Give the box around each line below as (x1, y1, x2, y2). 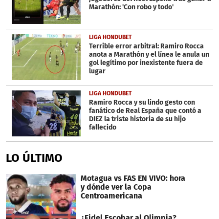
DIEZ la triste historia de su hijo (88, 115, 186, 124)
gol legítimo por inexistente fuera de (88, 59, 203, 67)
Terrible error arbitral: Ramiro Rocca (88, 42, 204, 51)
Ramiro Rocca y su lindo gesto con (88, 98, 195, 107)
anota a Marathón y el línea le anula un (88, 50, 209, 59)
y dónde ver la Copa (80, 182, 152, 192)
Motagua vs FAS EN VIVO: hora (80, 173, 185, 183)
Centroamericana (80, 191, 142, 200)
